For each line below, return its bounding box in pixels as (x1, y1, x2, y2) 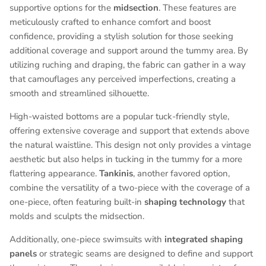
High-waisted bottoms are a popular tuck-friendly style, (9, 110, 229, 122)
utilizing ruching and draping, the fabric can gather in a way (9, 58, 246, 71)
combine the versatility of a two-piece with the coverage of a (9, 181, 250, 194)
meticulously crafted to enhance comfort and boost (9, 15, 211, 28)
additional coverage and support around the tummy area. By (9, 44, 248, 56)
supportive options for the (9, 1, 113, 14)
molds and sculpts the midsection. (9, 210, 144, 222)
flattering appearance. (9, 167, 99, 179)
